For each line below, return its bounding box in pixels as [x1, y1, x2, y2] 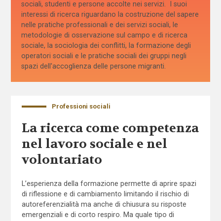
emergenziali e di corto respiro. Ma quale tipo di [21, 210, 174, 219]
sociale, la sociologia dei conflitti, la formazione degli [21, 41, 191, 50]
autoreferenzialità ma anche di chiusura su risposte [21, 200, 186, 208]
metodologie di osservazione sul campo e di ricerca [21, 31, 187, 39]
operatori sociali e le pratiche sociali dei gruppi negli [21, 52, 186, 60]
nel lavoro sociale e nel [21, 136, 167, 152]
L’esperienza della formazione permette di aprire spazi [21, 179, 196, 187]
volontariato [21, 152, 102, 168]
